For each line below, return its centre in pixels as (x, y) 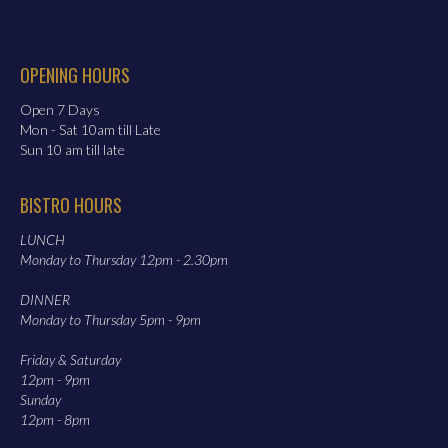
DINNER (45, 299)
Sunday (40, 399)
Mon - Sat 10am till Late (90, 129)
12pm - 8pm (55, 419)
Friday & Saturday (70, 359)
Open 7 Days (60, 109)
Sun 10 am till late (72, 149)
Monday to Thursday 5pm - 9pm (110, 319)
